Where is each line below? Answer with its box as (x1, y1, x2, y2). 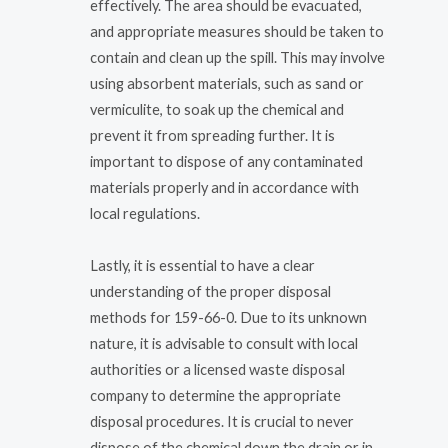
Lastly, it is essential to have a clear (90, 256, 315, 274)
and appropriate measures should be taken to (90, 23, 384, 41)
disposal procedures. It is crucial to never (90, 412, 354, 430)
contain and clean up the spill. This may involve (90, 49, 385, 67)
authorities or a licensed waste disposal (90, 360, 345, 378)
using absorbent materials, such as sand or (90, 75, 364, 93)
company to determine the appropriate (90, 386, 341, 404)
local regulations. (90, 205, 200, 223)
